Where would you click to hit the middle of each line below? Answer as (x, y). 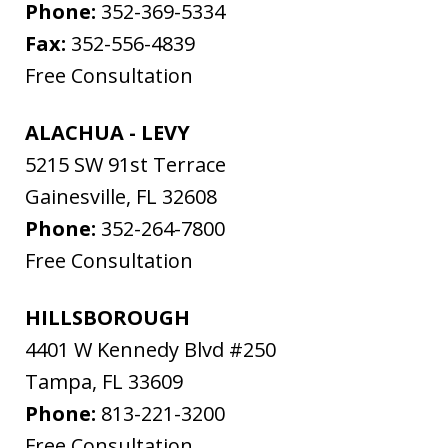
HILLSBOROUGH (107, 318)
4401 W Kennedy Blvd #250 (150, 350)
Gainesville (75, 197)
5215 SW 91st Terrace (125, 165)
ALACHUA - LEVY (107, 133)
